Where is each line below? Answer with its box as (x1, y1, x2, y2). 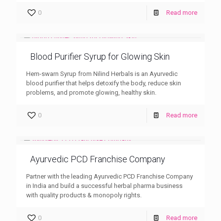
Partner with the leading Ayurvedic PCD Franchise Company (26, 172, 193, 180)
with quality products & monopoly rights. (26, 191, 142, 199)
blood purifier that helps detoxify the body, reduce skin (26, 79, 181, 87)
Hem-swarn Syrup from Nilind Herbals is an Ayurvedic (26, 70, 178, 77)
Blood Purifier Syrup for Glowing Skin (30, 51, 170, 62)
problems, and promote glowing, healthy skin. (26, 88, 156, 96)
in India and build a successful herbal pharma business (26, 182, 183, 189)
